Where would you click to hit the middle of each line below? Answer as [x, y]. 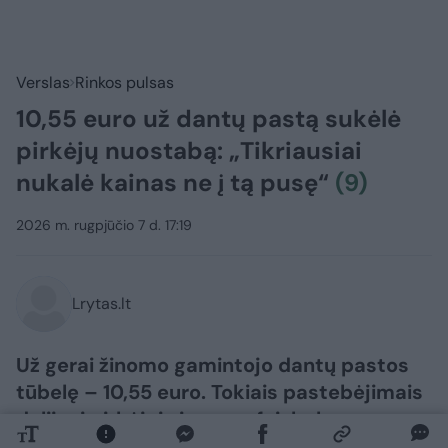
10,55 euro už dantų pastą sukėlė [208, 119]
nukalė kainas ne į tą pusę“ [175, 183]
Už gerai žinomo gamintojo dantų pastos [212, 365]
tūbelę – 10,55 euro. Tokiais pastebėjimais [219, 392]
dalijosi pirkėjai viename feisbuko [177, 419]
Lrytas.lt [101, 304]
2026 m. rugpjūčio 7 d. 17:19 [104, 225]
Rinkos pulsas [124, 83]
